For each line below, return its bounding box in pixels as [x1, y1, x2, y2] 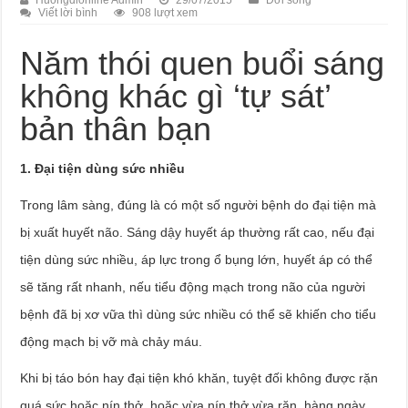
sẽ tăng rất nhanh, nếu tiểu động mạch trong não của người [20, 280, 366, 294]
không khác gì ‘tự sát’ [20, 77, 331, 115]
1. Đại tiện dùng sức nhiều [20, 161, 186, 176]
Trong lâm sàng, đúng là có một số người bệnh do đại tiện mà [20, 198, 377, 212]
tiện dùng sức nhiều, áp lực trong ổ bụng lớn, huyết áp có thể [20, 252, 373, 267]
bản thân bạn [20, 110, 212, 148]
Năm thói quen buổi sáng [20, 45, 385, 82]
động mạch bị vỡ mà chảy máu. [20, 334, 203, 349]
